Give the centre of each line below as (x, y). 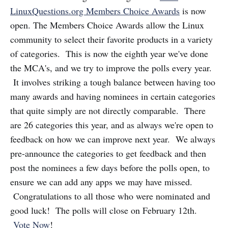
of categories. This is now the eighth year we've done (109, 53)
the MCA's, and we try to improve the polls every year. (111, 68)
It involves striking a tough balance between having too (113, 82)
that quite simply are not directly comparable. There (108, 110)
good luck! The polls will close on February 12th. (104, 210)
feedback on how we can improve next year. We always (113, 139)
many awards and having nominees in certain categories (113, 96)
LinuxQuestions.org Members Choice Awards (95, 11)
